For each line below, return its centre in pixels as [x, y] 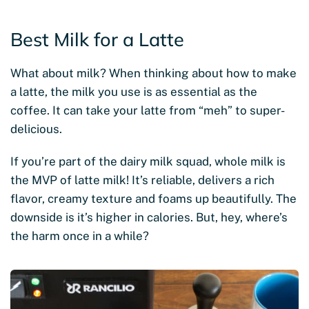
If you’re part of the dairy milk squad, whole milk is [148, 162]
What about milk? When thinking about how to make [153, 73]
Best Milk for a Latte [97, 40]
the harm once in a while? [80, 236]
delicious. [36, 129]
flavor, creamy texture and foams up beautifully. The [153, 199]
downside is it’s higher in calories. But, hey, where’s [149, 218]
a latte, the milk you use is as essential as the [134, 92]
